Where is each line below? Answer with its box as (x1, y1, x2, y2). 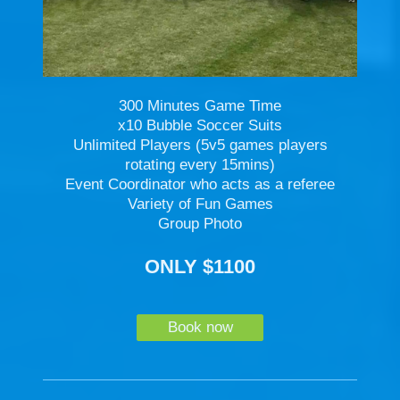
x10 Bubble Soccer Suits (118, 116, 282, 134)
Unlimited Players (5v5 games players (72, 136, 328, 154)
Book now (167, 319, 233, 337)
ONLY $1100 (144, 254, 256, 278)
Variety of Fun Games (127, 195, 273, 212)
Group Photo (158, 214, 242, 232)
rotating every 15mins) (125, 155, 275, 173)
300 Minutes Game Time (119, 96, 281, 114)
